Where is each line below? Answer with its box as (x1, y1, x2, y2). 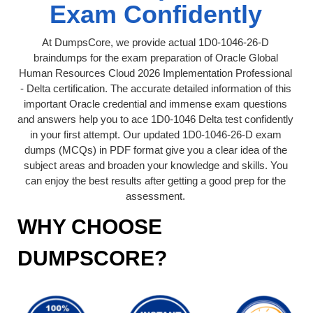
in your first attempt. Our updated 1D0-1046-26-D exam (29, 128, 282, 140)
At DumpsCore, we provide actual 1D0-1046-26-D (42, 36, 269, 48)
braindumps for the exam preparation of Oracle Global (33, 51, 278, 64)
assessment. (126, 189, 185, 202)
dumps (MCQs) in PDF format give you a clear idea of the (24, 143, 287, 156)
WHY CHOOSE (17, 214, 162, 238)
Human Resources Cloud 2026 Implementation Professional (19, 66, 292, 79)
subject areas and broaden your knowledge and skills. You (23, 159, 288, 171)
